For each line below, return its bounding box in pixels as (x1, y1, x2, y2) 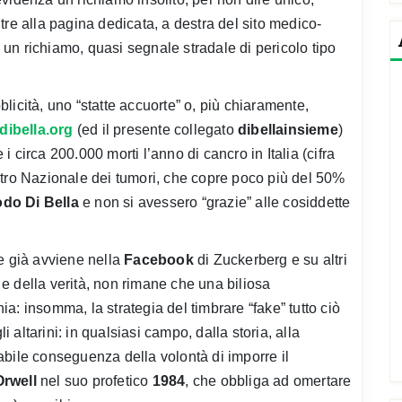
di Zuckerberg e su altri (193, 252, 347, 267)
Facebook (124, 252, 194, 267)
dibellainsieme (238, 122, 338, 137)
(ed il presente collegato (73, 122, 239, 137)
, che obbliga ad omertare (185, 373, 352, 389)
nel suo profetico (36, 373, 153, 389)
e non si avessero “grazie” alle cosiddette (78, 195, 351, 210)
